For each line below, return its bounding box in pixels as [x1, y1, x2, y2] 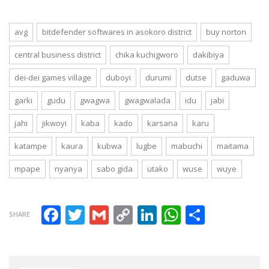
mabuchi [171, 140, 202, 151]
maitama [217, 140, 249, 151]
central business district [14, 49, 101, 60]
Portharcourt [97, 9, 159, 22]
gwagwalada [124, 94, 171, 106]
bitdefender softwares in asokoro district [42, 26, 192, 37]
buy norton [206, 26, 246, 37]
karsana [147, 117, 178, 128]
